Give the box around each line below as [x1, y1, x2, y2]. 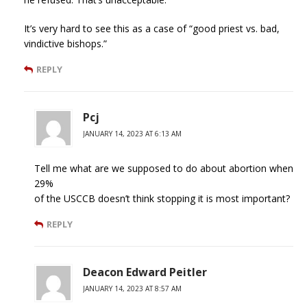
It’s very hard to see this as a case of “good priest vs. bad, [24, 21, 280, 35]
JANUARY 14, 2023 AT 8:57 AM [83, 283, 182, 293]
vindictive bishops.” [24, 36, 107, 50]
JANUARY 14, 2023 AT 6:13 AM [83, 128, 182, 138]
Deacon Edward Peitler [83, 264, 207, 280]
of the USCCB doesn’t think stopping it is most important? [34, 191, 290, 205]
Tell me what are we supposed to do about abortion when [34, 161, 293, 175]
